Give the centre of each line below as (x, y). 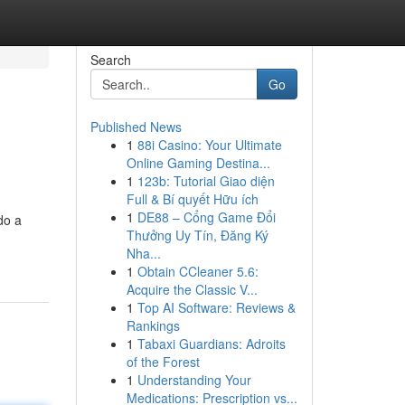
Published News (136, 127)
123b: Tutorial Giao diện (206, 181)
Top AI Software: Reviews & (216, 307)
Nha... (143, 253)
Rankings (153, 325)
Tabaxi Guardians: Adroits (211, 344)
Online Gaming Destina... (198, 163)
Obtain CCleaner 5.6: (198, 271)
